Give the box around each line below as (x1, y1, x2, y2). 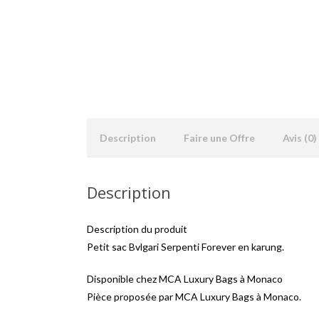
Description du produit (87, 223, 187, 235)
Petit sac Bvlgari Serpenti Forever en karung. (87, 241, 284, 253)
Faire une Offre (184, 132, 255, 144)
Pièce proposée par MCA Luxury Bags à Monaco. (87, 291, 301, 303)
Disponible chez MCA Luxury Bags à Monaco (87, 273, 283, 285)
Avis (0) (283, 132, 317, 144)
